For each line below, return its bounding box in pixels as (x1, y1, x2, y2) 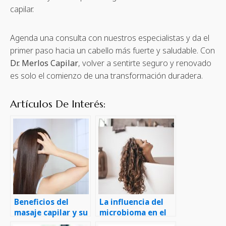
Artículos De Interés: (10, 97, 106, 110)
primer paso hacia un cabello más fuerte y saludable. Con (10, 44, 215, 56)
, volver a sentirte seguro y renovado (78, 57, 211, 69)
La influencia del (99, 196, 163, 207)
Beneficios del (14, 196, 69, 207)
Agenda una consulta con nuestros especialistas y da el (10, 32, 209, 43)
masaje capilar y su (14, 207, 88, 218)
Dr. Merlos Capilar (10, 57, 78, 69)
